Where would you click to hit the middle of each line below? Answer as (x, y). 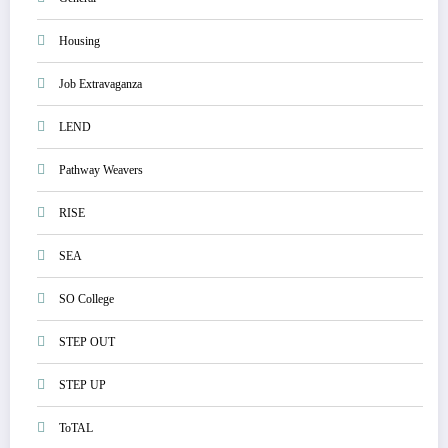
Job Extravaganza (100, 83)
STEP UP (82, 384)
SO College (86, 298)
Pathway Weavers (101, 169)
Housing (79, 40)
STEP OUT (87, 341)
